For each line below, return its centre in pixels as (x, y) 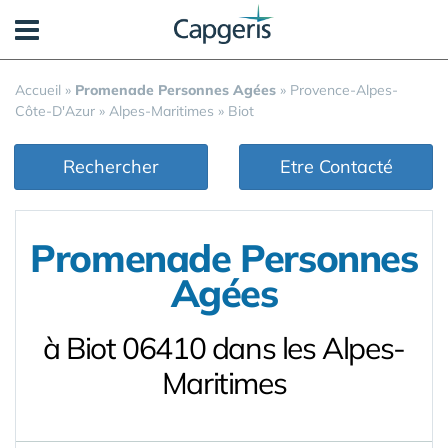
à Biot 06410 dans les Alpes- (224, 348)
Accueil (38, 90)
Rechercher (111, 166)
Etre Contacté (336, 166)
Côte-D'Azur (55, 111)
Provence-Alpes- (344, 90)
